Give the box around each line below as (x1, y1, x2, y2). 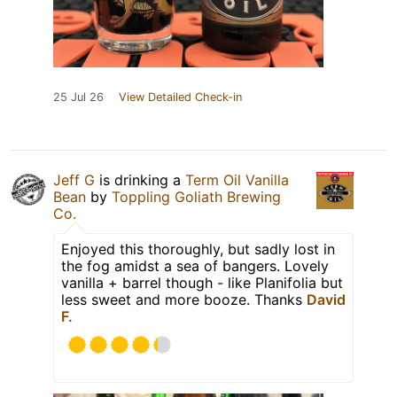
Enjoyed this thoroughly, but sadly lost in (61, 240, 335, 259)
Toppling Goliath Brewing (112, 188, 281, 206)
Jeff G (53, 171, 95, 190)
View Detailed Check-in (119, 90, 242, 105)
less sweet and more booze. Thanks (61, 291, 307, 309)
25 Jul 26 (53, 90, 104, 105)
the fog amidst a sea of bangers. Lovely (61, 257, 329, 276)
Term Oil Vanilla (185, 171, 289, 190)
